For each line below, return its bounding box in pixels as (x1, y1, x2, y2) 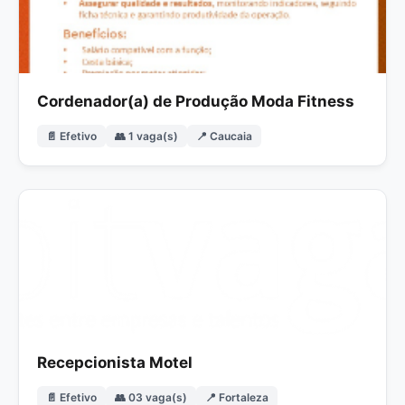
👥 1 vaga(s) (115, 128, 178, 143)
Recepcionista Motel (37, 353, 193, 372)
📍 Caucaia (196, 128, 252, 143)
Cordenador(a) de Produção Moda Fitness (37, 91, 354, 110)
